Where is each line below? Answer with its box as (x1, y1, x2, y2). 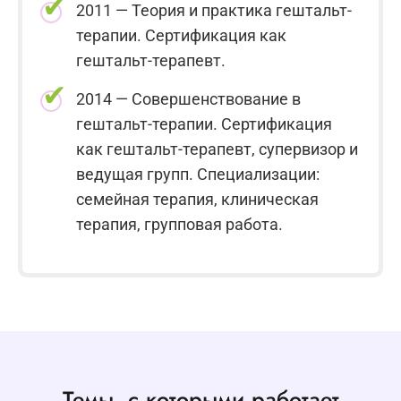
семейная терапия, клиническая (76, 189, 319, 209)
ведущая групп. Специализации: (76, 164, 320, 183)
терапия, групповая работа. (76, 214, 283, 234)
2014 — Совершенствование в (76, 89, 301, 108)
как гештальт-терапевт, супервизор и (76, 139, 358, 158)
